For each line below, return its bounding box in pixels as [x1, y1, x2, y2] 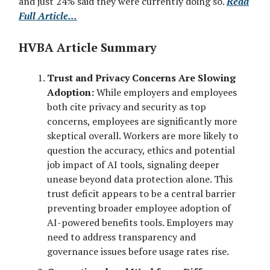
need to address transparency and [47, 230, 196, 243]
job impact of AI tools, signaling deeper [47, 157, 219, 171]
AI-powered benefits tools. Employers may [47, 215, 233, 229]
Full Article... [19, 8, 77, 22]
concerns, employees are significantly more [47, 114, 237, 128]
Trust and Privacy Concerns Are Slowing [47, 71, 236, 84]
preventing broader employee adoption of [47, 201, 231, 215]
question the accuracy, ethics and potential [47, 143, 235, 157]
